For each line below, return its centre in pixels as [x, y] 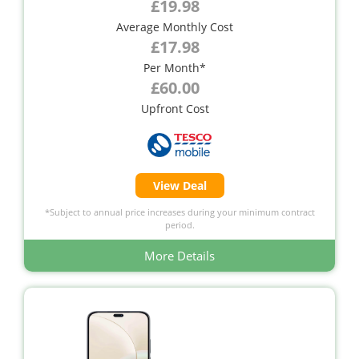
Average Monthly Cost [175, 27]
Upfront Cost [175, 109]
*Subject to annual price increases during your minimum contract [179, 212]
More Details [179, 256]
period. [179, 225]
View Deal [179, 186]
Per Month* [175, 68]
